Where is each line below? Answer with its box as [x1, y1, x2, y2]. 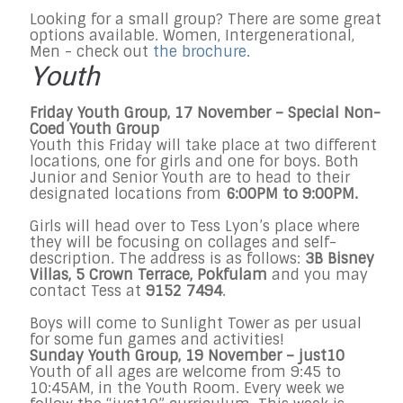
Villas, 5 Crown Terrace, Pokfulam [30, 264, 267, 284]
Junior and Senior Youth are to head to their [30, 167, 350, 187]
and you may [267, 264, 368, 284]
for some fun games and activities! [30, 329, 284, 349]
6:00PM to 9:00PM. [226, 184, 358, 203]
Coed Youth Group [30, 119, 159, 139]
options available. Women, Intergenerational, [30, 26, 354, 46]
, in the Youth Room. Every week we [91, 378, 345, 398]
